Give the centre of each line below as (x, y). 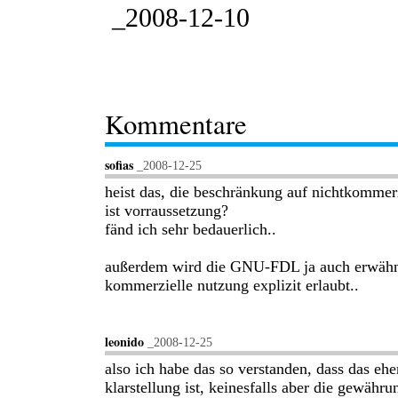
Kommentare (176, 123)
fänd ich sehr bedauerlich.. (191, 229)
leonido (124, 341)
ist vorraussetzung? (167, 210)
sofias (119, 164)
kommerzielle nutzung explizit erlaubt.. (232, 285)
